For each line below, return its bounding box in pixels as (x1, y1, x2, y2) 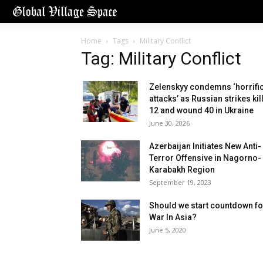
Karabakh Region (149, 165, 215, 175)
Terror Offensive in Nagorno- (149, 153, 261, 163)
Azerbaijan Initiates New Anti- (149, 141, 261, 151)
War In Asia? (149, 213, 197, 222)
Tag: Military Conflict (81, 48, 241, 69)
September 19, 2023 (149, 178, 211, 187)
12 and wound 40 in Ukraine (149, 106, 254, 116)
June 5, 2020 (149, 225, 186, 235)
